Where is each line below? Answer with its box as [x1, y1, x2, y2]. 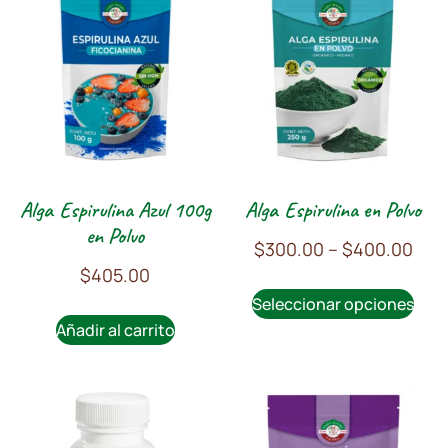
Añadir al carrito [55, 318, 175, 341]
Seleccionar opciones [252, 292, 414, 315]
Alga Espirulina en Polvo [245, 195, 421, 224]
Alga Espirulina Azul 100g [19, 195, 211, 224]
